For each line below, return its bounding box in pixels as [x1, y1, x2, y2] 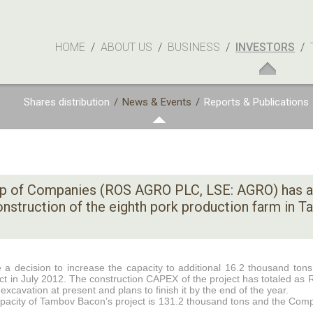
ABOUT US [101, 41, 152, 54]
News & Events [122, 96, 191, 108]
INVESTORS [235, 41, 295, 54]
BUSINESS [168, 41, 220, 54]
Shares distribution [24, 96, 110, 108]
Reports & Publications [204, 96, 309, 108]
